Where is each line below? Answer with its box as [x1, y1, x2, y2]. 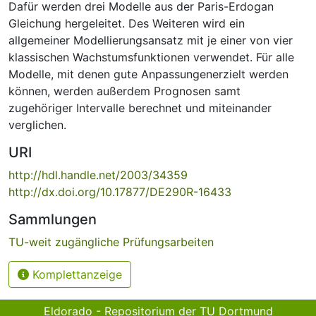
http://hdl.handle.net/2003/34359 [8, 167, 188, 182]
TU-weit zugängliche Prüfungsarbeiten [8, 234, 214, 249]
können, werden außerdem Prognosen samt [8, 83, 241, 98]
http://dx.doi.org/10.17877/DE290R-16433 [8, 184, 231, 199]
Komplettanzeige [29, 267, 122, 281]
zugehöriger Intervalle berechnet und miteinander [8, 100, 272, 115]
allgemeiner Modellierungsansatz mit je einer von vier [8, 32, 293, 47]
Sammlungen [8, 210, 97, 228]
